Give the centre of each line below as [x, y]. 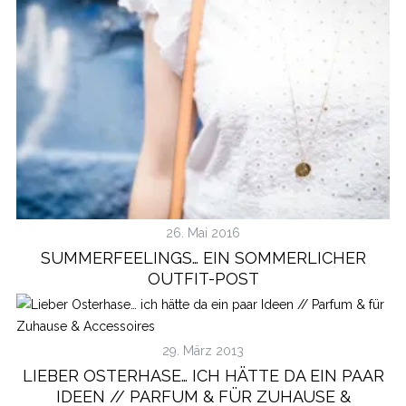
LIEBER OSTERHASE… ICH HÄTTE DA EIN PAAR [203, 375]
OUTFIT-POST [203, 278]
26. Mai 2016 [203, 232]
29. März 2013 [203, 350]
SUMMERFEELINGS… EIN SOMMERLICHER [203, 257]
